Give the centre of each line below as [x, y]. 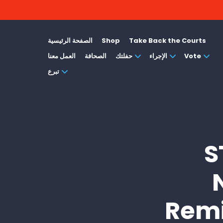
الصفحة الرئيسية [70, 41]
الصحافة [96, 56]
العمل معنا [62, 56]
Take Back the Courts [167, 41]
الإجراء [158, 56]
